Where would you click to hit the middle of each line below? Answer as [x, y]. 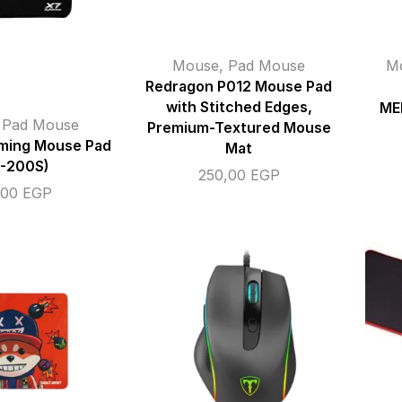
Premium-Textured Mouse [239, 127]
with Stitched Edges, [239, 107]
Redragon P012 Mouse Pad [239, 86]
